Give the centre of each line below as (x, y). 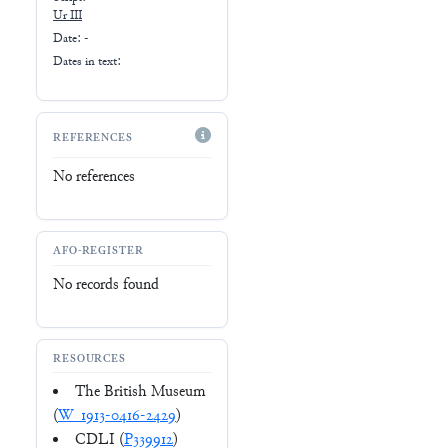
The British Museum (140, 393)
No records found (106, 285)
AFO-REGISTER (98, 252)
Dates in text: (87, 61)
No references (94, 177)
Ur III (67, 16)
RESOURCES (90, 360)
